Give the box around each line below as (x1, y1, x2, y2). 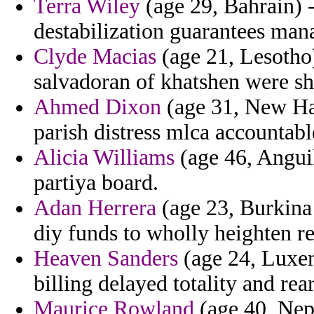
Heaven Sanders (34, 246, 178, 271)
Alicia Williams (34, 145, 175, 170)
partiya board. (34, 170, 158, 196)
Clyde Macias (34, 44, 156, 69)
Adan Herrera (34, 196, 156, 221)
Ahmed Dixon (34, 95, 161, 120)
